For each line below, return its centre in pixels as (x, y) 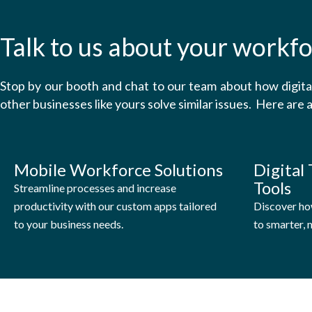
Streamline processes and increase (95, 187)
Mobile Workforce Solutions (118, 169)
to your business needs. (69, 224)
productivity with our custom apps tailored (115, 205)
